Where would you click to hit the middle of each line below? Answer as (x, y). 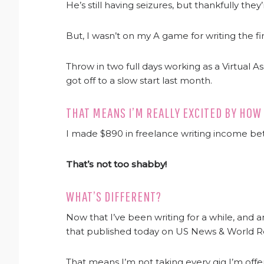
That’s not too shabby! (116, 164)
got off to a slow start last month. (139, 80)
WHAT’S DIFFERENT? (114, 196)
